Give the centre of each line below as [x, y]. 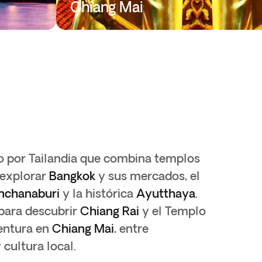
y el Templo [173, 211]
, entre [131, 228]
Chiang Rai [110, 211]
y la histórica [98, 193]
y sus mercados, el [148, 176]
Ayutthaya [166, 193]
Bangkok [72, 176]
